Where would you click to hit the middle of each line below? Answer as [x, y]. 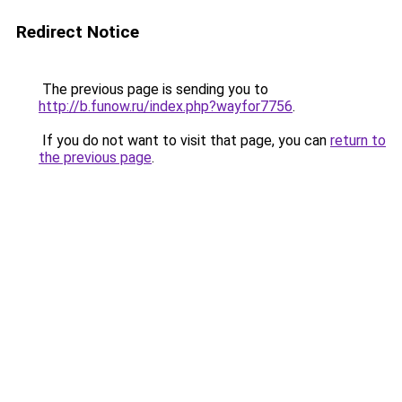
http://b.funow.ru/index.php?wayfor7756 [166, 106]
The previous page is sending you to [153, 89]
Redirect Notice [78, 32]
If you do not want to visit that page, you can [184, 140]
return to [358, 140]
